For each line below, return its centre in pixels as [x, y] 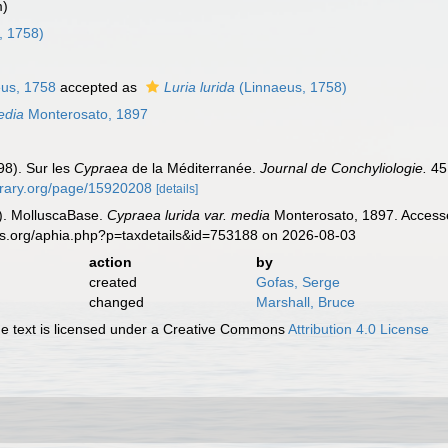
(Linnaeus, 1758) [291, 87]
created [112, 282]
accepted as [99, 87]
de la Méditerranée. [194, 168]
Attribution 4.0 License [359, 329]
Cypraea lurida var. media [189, 215]
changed [116, 302]
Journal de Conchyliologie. [344, 168]
